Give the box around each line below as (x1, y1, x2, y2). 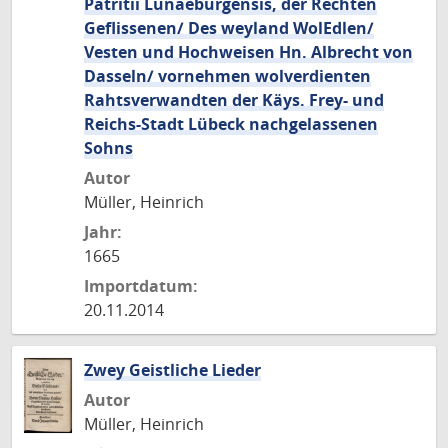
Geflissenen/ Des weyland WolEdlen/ (84, 17, 374, 39)
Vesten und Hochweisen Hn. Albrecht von (84, 41, 413, 63)
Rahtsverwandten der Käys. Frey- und (84, 89, 384, 111)
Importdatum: (84, 275, 198, 297)
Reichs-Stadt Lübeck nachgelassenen (84, 113, 378, 135)
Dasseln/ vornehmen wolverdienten (84, 65, 371, 87)
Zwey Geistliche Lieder (84, 359, 261, 381)
